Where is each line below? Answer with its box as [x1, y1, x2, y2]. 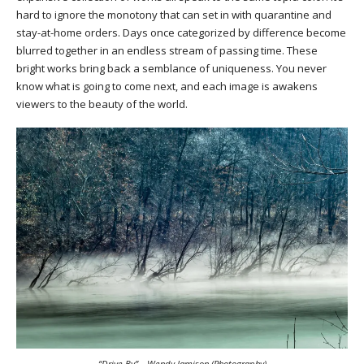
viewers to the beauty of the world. [16, 96, 190, 111]
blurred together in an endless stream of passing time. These [16, 42, 318, 58]
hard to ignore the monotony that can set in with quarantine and [16, 6, 331, 22]
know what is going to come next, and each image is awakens [16, 78, 318, 93]
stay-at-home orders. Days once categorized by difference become [16, 24, 346, 40]
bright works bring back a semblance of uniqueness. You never [16, 60, 327, 76]
